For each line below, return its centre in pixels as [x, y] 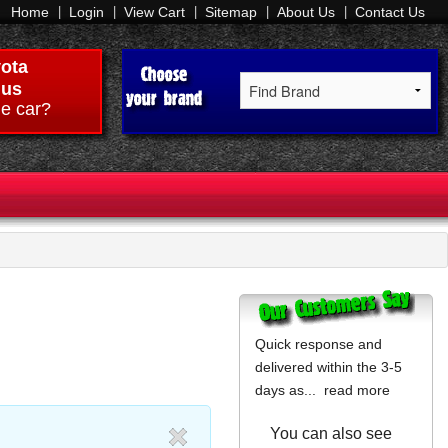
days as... [289, 390]
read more [357, 390]
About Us [306, 12]
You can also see [331, 434]
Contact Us [390, 12]
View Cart [154, 12]
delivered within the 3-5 [328, 367]
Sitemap [231, 12]
